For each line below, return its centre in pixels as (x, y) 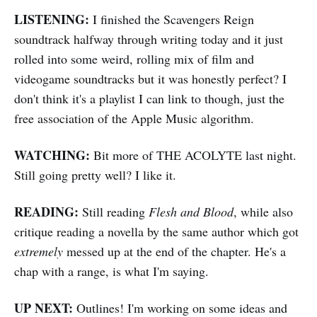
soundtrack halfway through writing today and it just (149, 39)
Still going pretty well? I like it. (95, 174)
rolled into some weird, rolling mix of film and (134, 58)
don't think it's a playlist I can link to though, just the (149, 98)
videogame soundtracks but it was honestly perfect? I (150, 78)
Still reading (114, 211)
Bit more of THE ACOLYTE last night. (193, 155)
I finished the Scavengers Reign (172, 19)
